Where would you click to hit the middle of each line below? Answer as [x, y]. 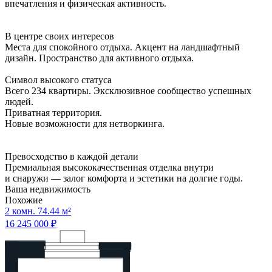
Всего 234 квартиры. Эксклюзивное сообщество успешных [128, 90]
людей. [19, 101]
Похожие [24, 200]
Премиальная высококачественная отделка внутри [109, 167]
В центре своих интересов [59, 36]
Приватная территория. [53, 112]
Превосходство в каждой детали [72, 156]
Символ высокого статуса [58, 80]
